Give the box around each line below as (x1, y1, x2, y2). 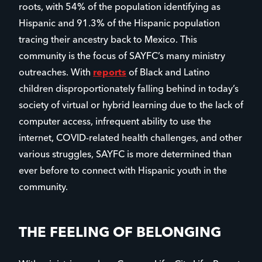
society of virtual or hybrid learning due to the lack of (19, 101, 243, 111)
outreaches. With (19, 68, 93, 78)
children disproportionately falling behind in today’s (19, 84, 239, 94)
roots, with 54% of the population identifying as (19, 2, 220, 12)
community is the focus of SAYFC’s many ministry (19, 51, 225, 61)
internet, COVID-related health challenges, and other (19, 133, 242, 143)
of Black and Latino (126, 68, 210, 78)
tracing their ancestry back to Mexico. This (19, 35, 197, 45)
